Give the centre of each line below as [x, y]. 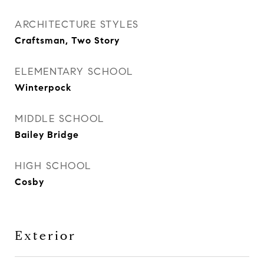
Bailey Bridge [47, 135]
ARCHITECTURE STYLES [77, 24]
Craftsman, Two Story [67, 40]
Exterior [45, 236]
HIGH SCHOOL [53, 166]
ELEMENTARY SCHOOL [74, 72]
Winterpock [43, 88]
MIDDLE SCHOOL [60, 119]
